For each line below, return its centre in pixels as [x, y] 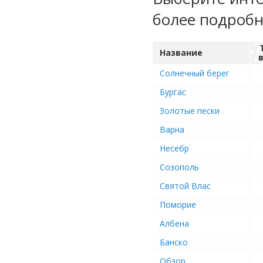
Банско [174, 242]
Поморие [178, 205]
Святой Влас [185, 186]
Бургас [173, 92]
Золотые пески [190, 111]
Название [181, 53]
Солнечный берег [195, 73]
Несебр [174, 148]
